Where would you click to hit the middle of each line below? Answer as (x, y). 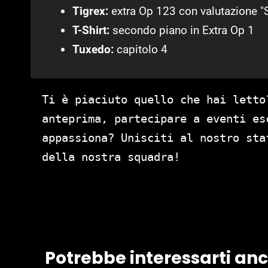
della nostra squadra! (111, 157)
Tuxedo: (93, 50)
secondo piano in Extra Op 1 (182, 31)
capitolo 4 (141, 50)
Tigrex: (90, 11)
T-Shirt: (91, 31)
